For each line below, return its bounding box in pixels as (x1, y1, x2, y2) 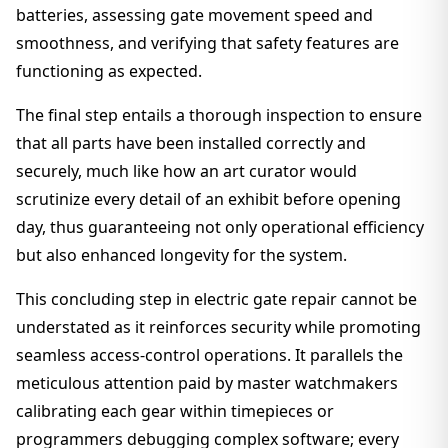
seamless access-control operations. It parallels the (16, 344, 403, 366)
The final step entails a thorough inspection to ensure (16, 104, 422, 126)
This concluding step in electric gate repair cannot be (16, 288, 417, 310)
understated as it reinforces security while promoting (16, 316, 421, 338)
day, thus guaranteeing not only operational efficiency (16, 216, 424, 238)
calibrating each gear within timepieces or (16, 400, 334, 422)
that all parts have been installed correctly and (16, 132, 366, 154)
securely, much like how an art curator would (16, 160, 357, 182)
